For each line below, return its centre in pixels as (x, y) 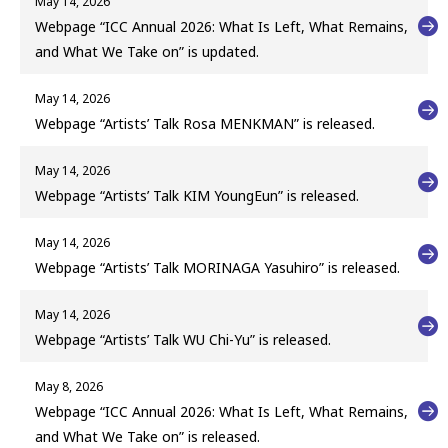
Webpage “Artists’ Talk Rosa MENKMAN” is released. (205, 124)
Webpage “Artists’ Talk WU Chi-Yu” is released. (183, 340)
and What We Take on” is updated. (147, 52)
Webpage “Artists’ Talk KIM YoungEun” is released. (197, 196)
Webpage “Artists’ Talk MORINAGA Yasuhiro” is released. (217, 268)
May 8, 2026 (69, 387)
